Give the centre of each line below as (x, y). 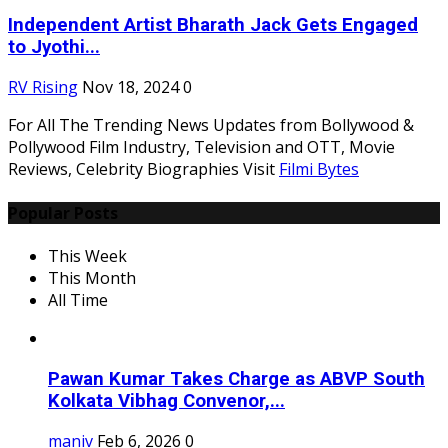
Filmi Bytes (319, 169)
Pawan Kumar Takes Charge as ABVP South (236, 378)
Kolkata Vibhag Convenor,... (166, 400)
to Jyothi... (54, 46)
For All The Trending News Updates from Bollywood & (211, 125)
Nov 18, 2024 (130, 87)
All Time (78, 299)
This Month (92, 277)
